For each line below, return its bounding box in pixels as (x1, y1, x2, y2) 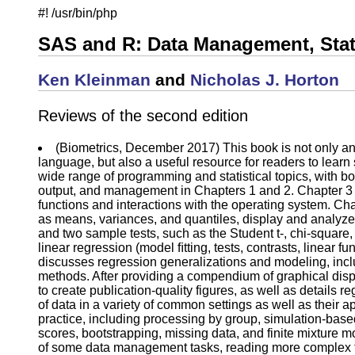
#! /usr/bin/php (38, 6, 117, 20)
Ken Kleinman (38, 70, 151, 90)
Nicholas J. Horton (190, 70, 339, 90)
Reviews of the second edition (38, 106, 248, 124)
